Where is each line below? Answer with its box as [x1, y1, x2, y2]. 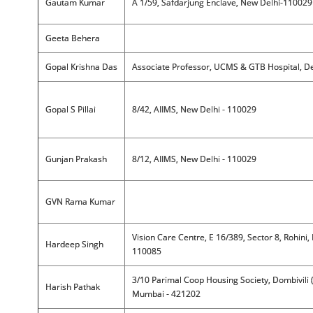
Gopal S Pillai [45, 103, 96, 115]
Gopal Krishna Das [45, 61, 117, 73]
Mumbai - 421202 [131, 288, 201, 300]
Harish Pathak [45, 281, 100, 293]
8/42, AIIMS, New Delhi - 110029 [131, 103, 256, 115]
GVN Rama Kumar [45, 196, 115, 208]
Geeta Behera [45, 32, 100, 44]
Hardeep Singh [45, 238, 103, 250]
